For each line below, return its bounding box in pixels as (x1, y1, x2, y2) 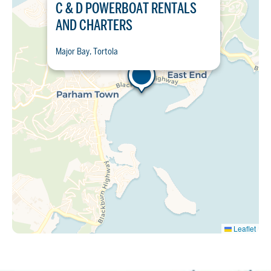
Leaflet (232, 223, 256, 233)
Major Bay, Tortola (56, 46, 118, 56)
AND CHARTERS (56, 16, 132, 34)
